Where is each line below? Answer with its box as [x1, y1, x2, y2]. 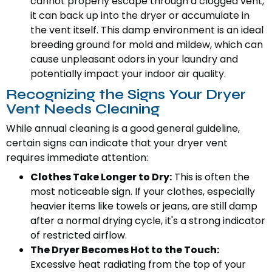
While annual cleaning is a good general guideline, [6, 121, 240, 136]
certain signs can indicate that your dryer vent [6, 136, 228, 151]
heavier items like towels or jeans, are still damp [30, 199, 257, 214]
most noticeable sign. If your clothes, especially [30, 185, 255, 199]
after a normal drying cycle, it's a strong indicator [30, 214, 265, 228]
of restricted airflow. [30, 228, 127, 243]
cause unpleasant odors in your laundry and [30, 52, 238, 67]
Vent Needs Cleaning [6, 100, 160, 118]
